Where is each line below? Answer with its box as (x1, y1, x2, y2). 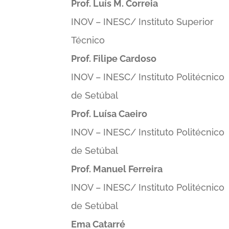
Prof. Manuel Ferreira (71, 164, 163, 174)
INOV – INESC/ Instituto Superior (71, 16, 214, 27)
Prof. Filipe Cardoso (71, 53, 157, 64)
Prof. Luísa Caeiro (71, 108, 148, 119)
